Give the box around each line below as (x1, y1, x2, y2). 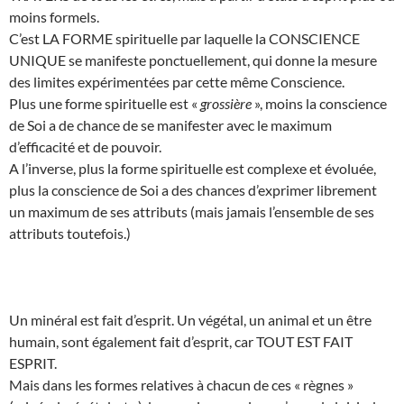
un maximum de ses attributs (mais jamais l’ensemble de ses (9, 202, 374, 220)
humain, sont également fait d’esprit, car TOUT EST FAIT (9, 332, 353, 350)
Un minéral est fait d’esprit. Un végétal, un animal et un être (9, 310, 372, 328)
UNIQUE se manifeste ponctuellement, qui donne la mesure (9, 50, 377, 69)
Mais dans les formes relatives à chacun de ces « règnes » (9, 375, 353, 393)
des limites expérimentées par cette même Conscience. (9, 72, 344, 90)
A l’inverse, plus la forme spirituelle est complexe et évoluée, (9, 159, 376, 177)
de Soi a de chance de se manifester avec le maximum (9, 115, 332, 133)
